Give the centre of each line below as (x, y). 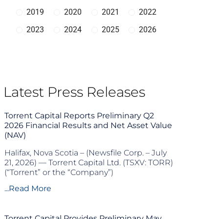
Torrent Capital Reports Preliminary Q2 (79, 116)
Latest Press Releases (74, 92)
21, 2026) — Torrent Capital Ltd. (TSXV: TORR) (89, 163)
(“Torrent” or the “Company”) (59, 172)
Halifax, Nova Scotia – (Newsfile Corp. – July (86, 153)
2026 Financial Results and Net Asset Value (88, 125)
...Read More (28, 188)
